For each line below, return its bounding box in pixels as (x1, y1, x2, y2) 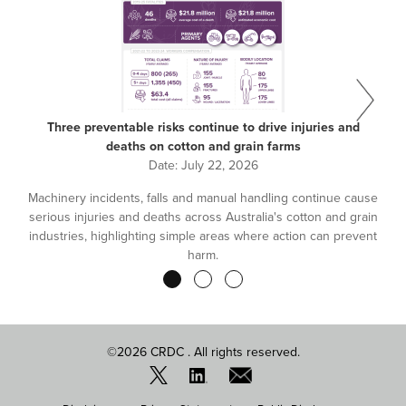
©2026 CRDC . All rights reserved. (106, 343, 300, 362)
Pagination (27, 281, 91, 300)
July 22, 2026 (180, 155, 258, 175)
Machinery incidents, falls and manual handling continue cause (28, 188, 378, 208)
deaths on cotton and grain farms (105, 136, 301, 155)
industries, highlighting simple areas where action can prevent (29, 226, 377, 246)
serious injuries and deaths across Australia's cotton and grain (28, 207, 378, 227)
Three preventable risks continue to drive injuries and (46, 117, 360, 136)
